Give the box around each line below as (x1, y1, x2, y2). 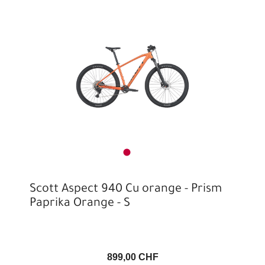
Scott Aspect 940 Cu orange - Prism (30, 183, 222, 196)
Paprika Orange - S (30, 198, 130, 211)
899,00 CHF (106, 252, 159, 262)
